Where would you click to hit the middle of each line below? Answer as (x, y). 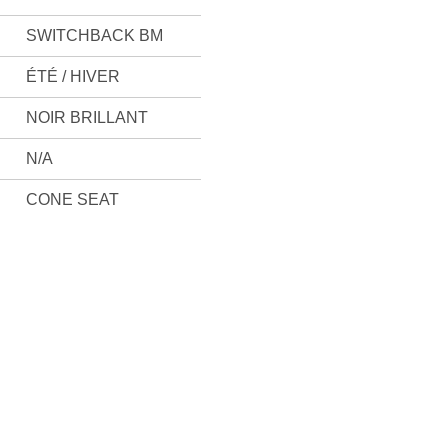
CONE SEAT (72, 199)
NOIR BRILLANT (86, 117)
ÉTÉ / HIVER (72, 76)
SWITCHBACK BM (94, 35)
